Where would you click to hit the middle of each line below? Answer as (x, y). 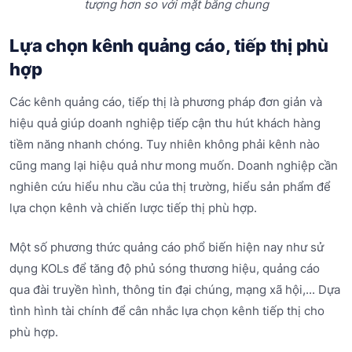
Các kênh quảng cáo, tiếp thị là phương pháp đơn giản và (166, 102)
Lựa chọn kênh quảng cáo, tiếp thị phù (169, 45)
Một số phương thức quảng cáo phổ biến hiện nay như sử (167, 247)
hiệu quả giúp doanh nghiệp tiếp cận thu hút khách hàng (165, 123)
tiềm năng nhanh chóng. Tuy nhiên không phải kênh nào (165, 145)
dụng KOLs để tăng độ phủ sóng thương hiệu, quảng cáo (165, 268)
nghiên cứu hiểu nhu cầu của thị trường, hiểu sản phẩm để (170, 187)
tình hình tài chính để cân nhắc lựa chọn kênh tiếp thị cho (167, 310)
